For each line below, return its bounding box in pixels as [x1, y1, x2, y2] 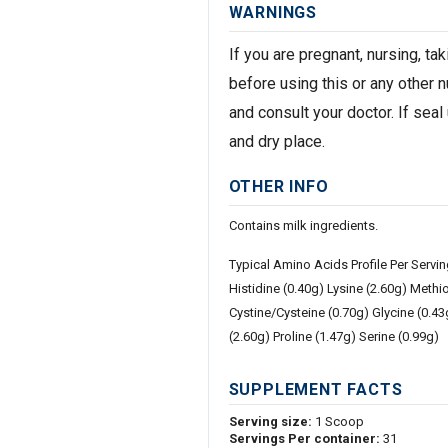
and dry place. [228, 132, 325, 152]
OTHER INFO [228, 177, 329, 197]
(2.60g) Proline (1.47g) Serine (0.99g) [228, 329, 439, 345]
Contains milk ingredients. [228, 218, 378, 234]
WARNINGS [228, 3, 317, 23]
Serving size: [228, 414, 315, 430]
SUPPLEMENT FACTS [228, 380, 403, 400]
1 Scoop [314, 414, 364, 430]
